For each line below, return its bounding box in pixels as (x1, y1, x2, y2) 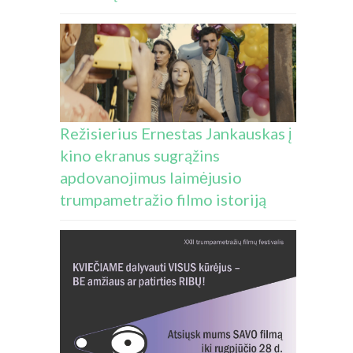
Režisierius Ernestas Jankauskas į (60, 123, 292, 143)
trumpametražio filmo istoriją (60, 189, 266, 209)
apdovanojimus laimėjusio (60, 167, 242, 187)
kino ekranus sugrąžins (60, 145, 220, 165)
